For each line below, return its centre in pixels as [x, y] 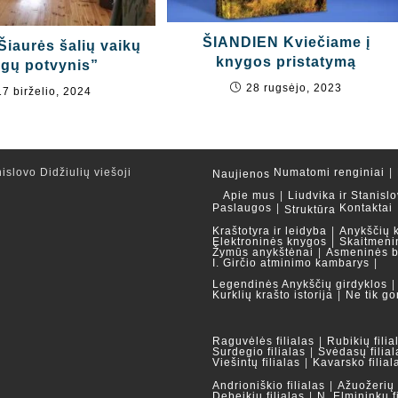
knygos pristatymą [287, 61]
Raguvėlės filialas [263, 341]
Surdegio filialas [259, 352]
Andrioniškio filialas [269, 386]
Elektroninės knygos [270, 242]
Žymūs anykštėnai [263, 252]
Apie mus [249, 195]
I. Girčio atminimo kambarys [291, 263]
